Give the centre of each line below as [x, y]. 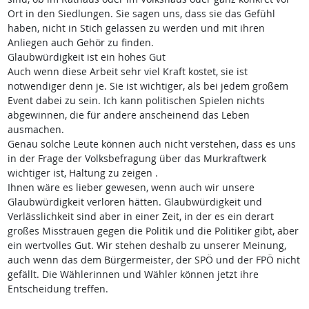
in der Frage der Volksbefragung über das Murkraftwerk [137, 159]
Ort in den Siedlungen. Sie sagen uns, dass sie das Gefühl [141, 14]
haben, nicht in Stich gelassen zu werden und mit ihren [136, 28]
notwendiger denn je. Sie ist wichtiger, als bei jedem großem [148, 86]
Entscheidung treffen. [58, 289]
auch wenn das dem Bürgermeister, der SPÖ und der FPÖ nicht [153, 260]
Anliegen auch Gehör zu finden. [80, 43]
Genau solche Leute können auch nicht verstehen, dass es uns [151, 144]
